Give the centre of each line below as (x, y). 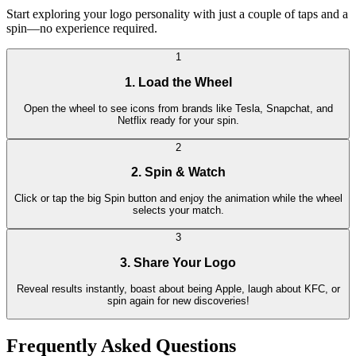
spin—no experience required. (82, 29)
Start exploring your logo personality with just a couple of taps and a (177, 14)
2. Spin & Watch (178, 172)
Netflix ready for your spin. (178, 120)
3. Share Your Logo (178, 262)
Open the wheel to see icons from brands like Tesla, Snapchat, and (178, 108)
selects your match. (178, 211)
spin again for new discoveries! (178, 300)
